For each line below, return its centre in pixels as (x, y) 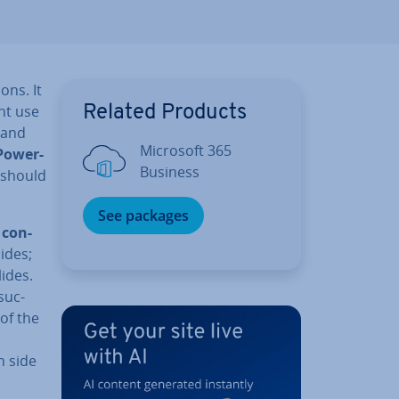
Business (170, 171)
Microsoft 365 (186, 150)
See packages (143, 215)
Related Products (165, 113)
